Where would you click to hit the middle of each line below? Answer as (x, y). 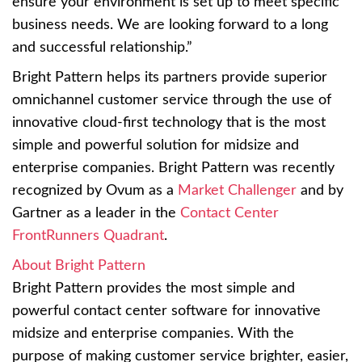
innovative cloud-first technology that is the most (169, 122)
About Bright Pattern (79, 265)
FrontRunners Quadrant (88, 236)
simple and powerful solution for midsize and (156, 145)
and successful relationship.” (102, 47)
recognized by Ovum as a (95, 190)
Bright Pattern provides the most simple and (154, 288)
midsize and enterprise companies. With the (153, 333)
